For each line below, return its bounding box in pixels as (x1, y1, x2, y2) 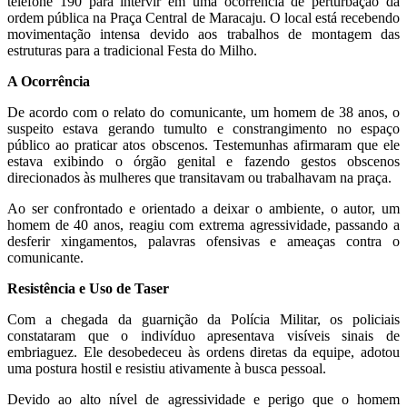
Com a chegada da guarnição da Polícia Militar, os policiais (7, 311, 400, 327)
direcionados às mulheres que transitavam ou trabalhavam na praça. (7, 169, 392, 185)
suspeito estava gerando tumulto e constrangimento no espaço (7, 120, 400, 136)
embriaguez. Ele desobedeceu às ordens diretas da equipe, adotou (7, 343, 400, 360)
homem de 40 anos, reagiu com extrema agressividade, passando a (7, 216, 400, 233)
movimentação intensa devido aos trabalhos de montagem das (7, 25, 400, 42)
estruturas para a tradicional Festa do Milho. (7, 42, 257, 58)
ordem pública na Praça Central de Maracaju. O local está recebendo (7, 9, 400, 25)
